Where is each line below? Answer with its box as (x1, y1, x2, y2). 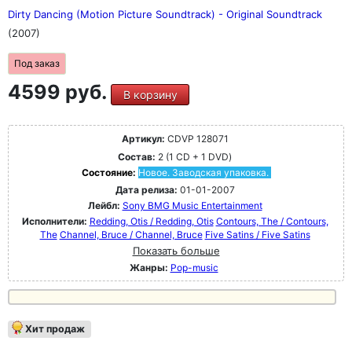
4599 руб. (8, 80, 111, 104)
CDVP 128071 (164, 133, 229, 145)
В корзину (123, 88, 178, 101)
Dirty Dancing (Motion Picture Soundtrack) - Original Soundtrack (8, 8, 322, 20)
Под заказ (14, 57, 60, 69)
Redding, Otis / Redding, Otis (89, 215, 214, 227)
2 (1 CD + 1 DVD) (156, 151, 232, 163)
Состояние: (81, 167, 138, 178)
